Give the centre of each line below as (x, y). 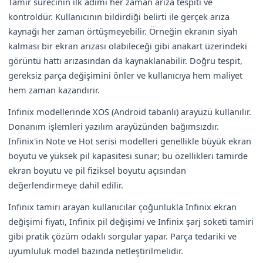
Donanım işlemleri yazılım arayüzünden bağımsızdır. (114, 126)
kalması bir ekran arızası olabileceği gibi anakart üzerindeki (128, 45)
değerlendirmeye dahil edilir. (66, 185)
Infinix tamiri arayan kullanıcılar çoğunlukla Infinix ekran (122, 206)
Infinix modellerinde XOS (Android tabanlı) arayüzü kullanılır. (130, 111)
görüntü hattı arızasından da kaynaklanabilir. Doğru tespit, (125, 60)
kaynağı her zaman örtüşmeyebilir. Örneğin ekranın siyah (123, 31)
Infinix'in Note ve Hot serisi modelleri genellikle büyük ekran (130, 141)
